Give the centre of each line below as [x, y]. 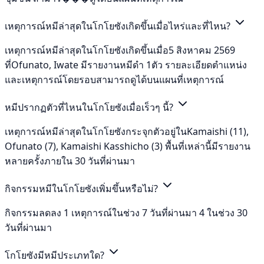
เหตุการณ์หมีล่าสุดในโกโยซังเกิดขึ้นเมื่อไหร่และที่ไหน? [119, 26]
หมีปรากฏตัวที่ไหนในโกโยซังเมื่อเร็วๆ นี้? [90, 107]
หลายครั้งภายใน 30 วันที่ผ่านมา [70, 161]
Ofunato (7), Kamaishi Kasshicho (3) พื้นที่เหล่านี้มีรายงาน [128, 146]
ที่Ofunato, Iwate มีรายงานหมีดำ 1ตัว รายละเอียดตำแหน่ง [126, 65]
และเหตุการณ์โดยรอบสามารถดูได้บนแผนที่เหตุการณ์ [114, 79]
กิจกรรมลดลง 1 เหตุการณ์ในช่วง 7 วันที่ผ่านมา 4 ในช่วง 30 [126, 212]
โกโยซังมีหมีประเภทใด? [56, 255]
